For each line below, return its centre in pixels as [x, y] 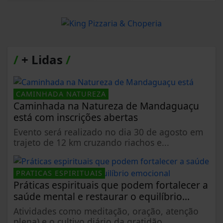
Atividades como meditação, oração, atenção [106, 211]
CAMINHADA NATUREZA [61, 94]
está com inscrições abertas [76, 117]
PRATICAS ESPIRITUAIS [59, 173]
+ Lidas [42, 59]
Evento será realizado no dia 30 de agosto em [108, 132]
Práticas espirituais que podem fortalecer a [111, 185]
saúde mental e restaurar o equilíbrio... [102, 196]
